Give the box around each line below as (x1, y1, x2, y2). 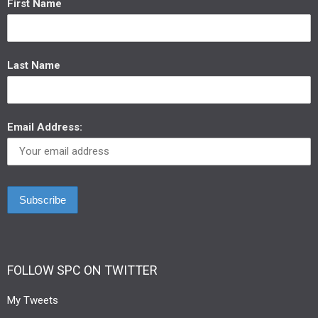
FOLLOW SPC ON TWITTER (7, 263, 158, 278)
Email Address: (7, 121, 82, 133)
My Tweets (7, 294, 58, 307)
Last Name (7, 59, 60, 72)
